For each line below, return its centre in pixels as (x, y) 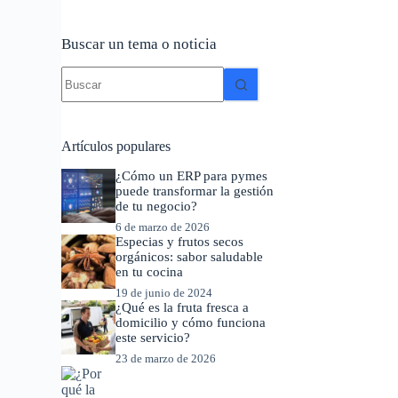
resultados (89, 90)
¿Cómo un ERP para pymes (192, 176)
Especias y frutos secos (180, 242)
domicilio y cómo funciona (191, 323)
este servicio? (153, 338)
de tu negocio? (157, 207)
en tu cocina (150, 272)
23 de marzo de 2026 (166, 359)
